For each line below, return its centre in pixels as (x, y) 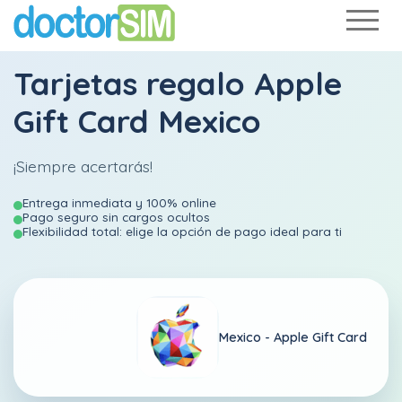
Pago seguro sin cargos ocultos (116, 217)
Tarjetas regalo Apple (178, 83)
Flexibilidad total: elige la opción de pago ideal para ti (182, 231)
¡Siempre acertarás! (83, 166)
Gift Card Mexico (137, 121)
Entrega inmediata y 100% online (119, 202)
